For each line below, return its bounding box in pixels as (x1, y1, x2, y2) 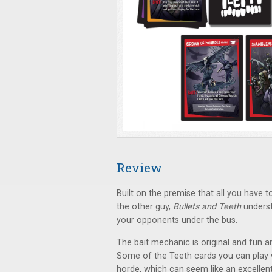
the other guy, (117, 202, 173, 212)
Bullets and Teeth (173, 202, 241, 212)
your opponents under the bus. (117, 215, 237, 225)
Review (117, 160, 162, 175)
